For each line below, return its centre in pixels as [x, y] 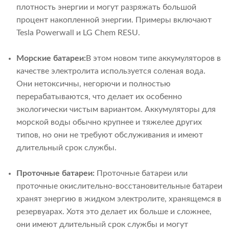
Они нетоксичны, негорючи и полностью [94, 84]
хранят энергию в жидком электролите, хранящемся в [119, 199]
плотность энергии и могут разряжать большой [106, 7]
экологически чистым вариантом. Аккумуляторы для [116, 109]
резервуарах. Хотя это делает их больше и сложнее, [114, 211]
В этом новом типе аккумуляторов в [153, 58]
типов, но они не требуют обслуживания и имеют [110, 135]
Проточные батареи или [142, 173]
